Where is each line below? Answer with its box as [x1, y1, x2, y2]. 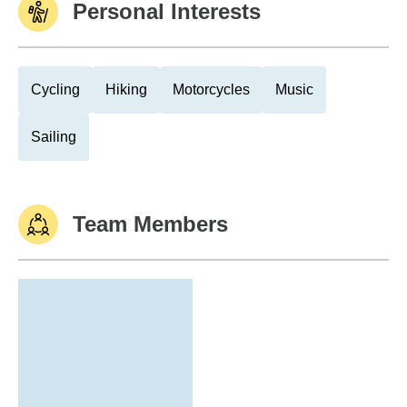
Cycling [31, 82, 80, 97]
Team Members [73, 212, 228, 236]
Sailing [31, 129, 76, 144]
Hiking [105, 82, 147, 97]
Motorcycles [173, 82, 250, 97]
